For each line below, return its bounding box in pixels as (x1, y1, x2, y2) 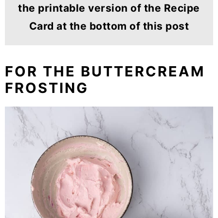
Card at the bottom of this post (29, 20, 189, 33)
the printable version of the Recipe (18, 2, 200, 15)
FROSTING (5, 79, 89, 97)
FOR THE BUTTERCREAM (5, 63, 205, 80)
